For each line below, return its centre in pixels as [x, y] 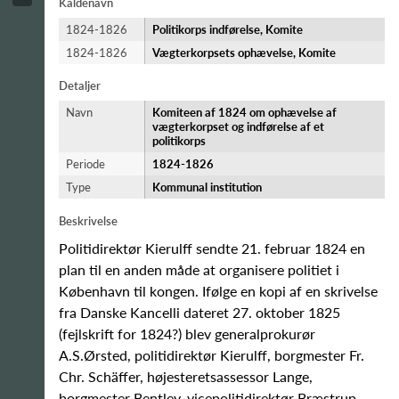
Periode [85, 164]
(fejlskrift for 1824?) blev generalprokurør [187, 334]
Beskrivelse [88, 221]
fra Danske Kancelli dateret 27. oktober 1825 [199, 312]
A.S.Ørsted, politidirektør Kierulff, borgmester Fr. [212, 355]
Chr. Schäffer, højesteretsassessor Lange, [186, 376]
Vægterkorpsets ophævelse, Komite [244, 53]
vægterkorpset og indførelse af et [238, 126]
